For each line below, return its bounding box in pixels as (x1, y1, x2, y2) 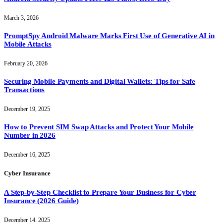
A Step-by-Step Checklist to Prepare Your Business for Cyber (4, 188, 197, 197)
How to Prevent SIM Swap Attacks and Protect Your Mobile (4, 122, 194, 131)
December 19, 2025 (4, 106, 50, 112)
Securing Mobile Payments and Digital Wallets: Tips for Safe (4, 77, 196, 86)
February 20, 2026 (4, 60, 48, 67)
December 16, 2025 (4, 151, 50, 158)
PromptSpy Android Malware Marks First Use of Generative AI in (4, 32, 215, 40)
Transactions (4, 86, 45, 94)
